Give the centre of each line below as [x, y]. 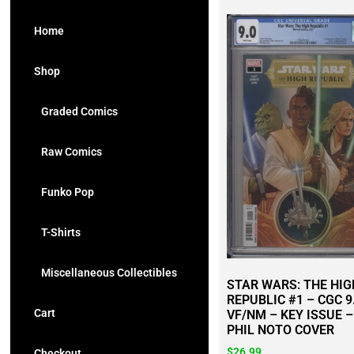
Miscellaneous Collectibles [105, 273]
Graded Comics [76, 111]
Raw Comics [68, 152]
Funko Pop [64, 192]
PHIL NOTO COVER [280, 330]
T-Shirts [57, 232]
